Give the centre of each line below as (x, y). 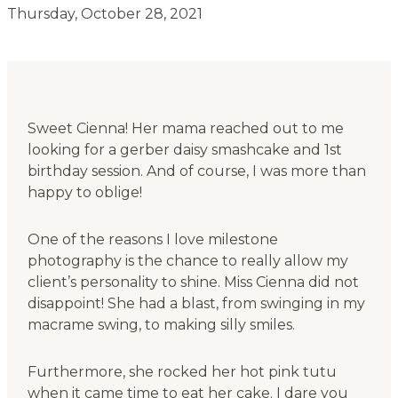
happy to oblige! (84, 193)
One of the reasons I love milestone (152, 240)
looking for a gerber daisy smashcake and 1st (184, 150)
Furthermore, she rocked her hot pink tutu (182, 372)
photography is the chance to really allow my (187, 261)
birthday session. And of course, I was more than (196, 171)
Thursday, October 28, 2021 (105, 13)
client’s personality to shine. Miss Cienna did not (193, 283)
